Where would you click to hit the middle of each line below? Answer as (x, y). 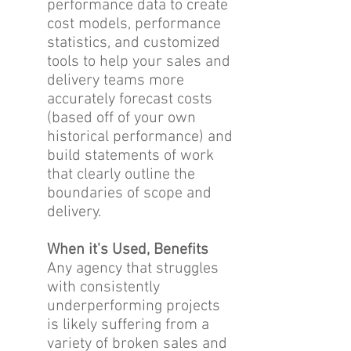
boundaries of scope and (129, 194)
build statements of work (130, 156)
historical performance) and (140, 137)
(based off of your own (121, 118)
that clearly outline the (121, 175)
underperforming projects (134, 306)
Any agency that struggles (133, 269)
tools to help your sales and (139, 62)
